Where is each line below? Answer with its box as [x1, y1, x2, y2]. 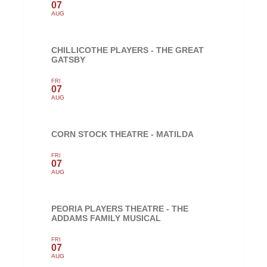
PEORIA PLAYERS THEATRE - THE [51, 204, 189, 214]
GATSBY [51, 55, 86, 65]
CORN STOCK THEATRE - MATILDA [51, 129, 194, 139]
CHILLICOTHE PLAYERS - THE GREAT [51, 45, 204, 55]
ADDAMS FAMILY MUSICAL [51, 213, 162, 223]
